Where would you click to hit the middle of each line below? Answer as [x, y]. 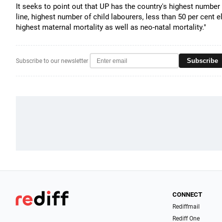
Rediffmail [186, 207]
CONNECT [188, 194]
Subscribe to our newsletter [52, 61]
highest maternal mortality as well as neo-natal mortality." [111, 27]
